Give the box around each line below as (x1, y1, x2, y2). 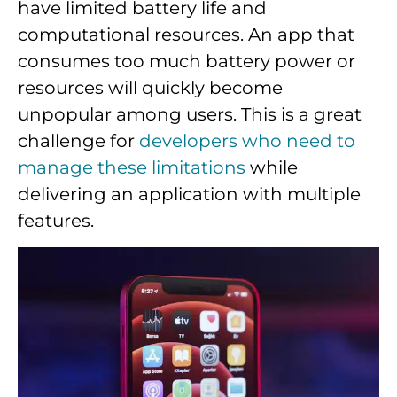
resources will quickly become (18, 77, 283, 99)
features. (18, 210, 94, 232)
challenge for (18, 130, 139, 152)
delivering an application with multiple (18, 183, 361, 206)
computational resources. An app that (18, 24, 354, 46)
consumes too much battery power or (18, 51, 355, 73)
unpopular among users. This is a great (18, 104, 362, 126)
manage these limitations (18, 157, 245, 179)
